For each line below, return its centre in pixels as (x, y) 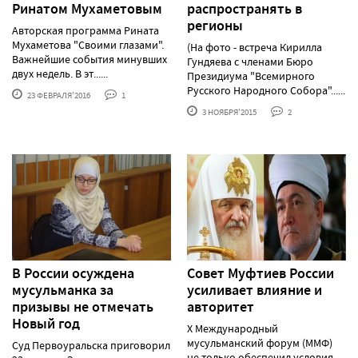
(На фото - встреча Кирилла (255, 48)
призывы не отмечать (83, 306)
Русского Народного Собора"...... (266, 91)
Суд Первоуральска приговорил (91, 345)
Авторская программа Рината (86, 31)
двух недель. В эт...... (60, 74)
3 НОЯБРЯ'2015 (229, 112)
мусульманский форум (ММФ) (260, 342)
